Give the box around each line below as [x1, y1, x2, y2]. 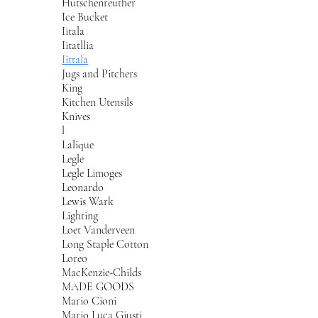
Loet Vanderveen [62, 222, 136, 237]
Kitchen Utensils [62, 94, 133, 109]
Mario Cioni [62, 293, 117, 308]
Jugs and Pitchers [62, 66, 138, 81]
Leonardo [62, 180, 104, 194]
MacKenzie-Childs [62, 265, 142, 280]
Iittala [62, 52, 89, 67]
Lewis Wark [62, 194, 114, 209]
